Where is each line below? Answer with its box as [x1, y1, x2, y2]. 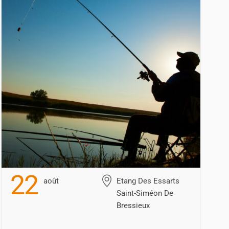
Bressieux [117, 201, 150, 211]
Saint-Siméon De [117, 189, 174, 198]
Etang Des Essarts [117, 176, 180, 186]
